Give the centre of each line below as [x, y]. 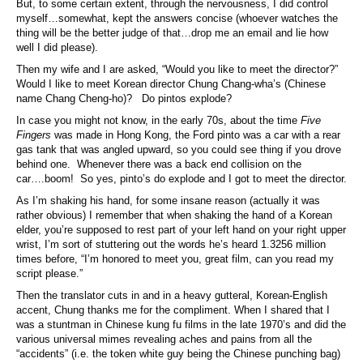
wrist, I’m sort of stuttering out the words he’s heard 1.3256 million [171, 244]
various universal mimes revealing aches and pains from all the [164, 339]
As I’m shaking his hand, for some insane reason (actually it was [168, 200]
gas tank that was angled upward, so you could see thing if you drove [179, 149]
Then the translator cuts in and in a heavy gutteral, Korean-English [172, 295]
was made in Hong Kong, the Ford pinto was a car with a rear [196, 135]
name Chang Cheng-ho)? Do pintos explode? [124, 98]
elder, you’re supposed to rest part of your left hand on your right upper [181, 229]
